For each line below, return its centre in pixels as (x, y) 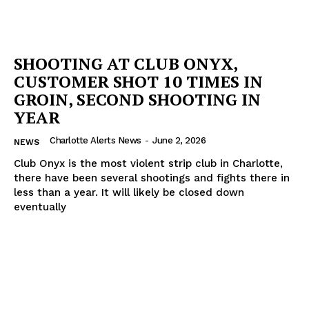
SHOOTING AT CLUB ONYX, (126, 63)
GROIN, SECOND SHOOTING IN (137, 99)
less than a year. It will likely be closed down (129, 192)
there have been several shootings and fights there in (152, 178)
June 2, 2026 (179, 140)
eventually (40, 207)
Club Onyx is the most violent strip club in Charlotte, (148, 163)
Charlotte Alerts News (96, 140)
